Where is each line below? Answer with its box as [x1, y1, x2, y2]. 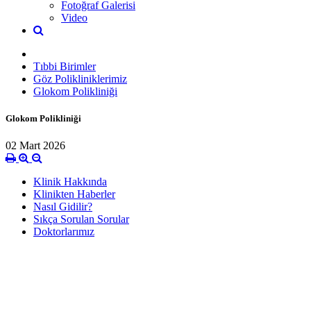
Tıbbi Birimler [33, 60, 96, 72]
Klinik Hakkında [33, 176, 107, 188]
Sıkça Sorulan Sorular [33, 213, 129, 226]
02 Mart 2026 [6, 140, 65, 152]
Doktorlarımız [33, 226, 94, 238]
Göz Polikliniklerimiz [33, 72, 127, 85]
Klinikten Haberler [33, 188, 115, 201]
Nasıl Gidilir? [33, 201, 92, 213]
